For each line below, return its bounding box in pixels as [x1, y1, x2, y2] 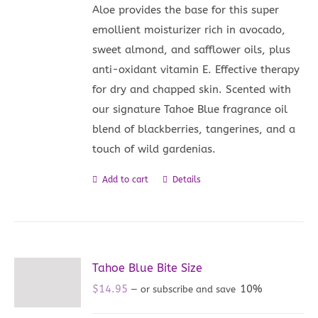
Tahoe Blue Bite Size [92, 261, 203, 275]
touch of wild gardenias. [92, 142, 216, 155]
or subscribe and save [138, 283, 239, 295]
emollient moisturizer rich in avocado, [92, 23, 286, 36]
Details [172, 174, 202, 185]
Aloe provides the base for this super [92, 3, 280, 16]
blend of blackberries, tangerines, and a [92, 122, 296, 136]
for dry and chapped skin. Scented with [92, 82, 292, 96]
